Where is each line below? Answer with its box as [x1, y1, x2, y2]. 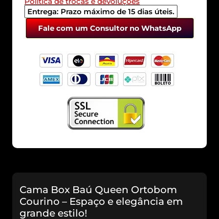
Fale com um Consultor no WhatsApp [38, 23, 181, 33]
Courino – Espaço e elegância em [20, 196, 183, 208]
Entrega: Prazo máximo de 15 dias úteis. [27, 7, 175, 17]
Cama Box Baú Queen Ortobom [20, 184, 177, 196]
